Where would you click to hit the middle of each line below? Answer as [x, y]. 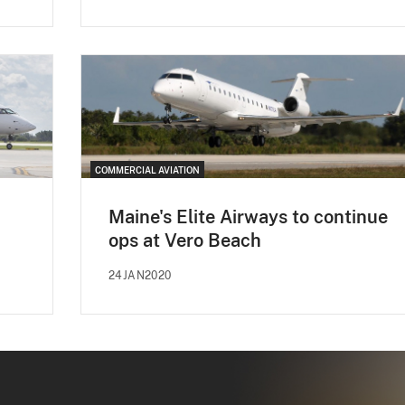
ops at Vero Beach [185, 240]
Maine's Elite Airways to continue [248, 217]
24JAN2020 [140, 275]
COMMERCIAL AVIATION [147, 170]
